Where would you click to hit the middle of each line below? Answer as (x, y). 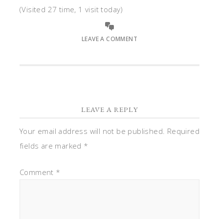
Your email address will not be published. (92, 131)
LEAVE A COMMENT (109, 39)
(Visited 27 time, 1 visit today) (71, 9)
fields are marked (52, 146)
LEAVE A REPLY (109, 109)
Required (183, 131)
